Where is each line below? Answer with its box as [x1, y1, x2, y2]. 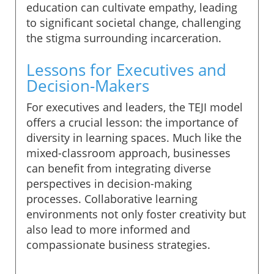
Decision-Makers [26, 74, 149, 97]
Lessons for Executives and [26, 58, 226, 81]
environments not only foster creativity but [26, 206, 246, 221]
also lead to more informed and [26, 221, 190, 237]
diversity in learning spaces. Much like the [26, 130, 242, 145]
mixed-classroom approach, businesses [26, 145, 231, 160]
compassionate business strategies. [26, 237, 210, 252]
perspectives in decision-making [26, 176, 192, 191]
